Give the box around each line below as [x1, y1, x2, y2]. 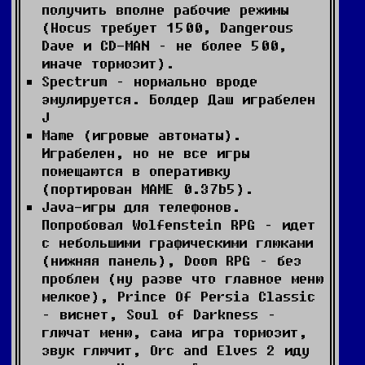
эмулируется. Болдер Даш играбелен [42, 90, 315, 108]
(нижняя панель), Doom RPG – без [42, 252, 301, 269]
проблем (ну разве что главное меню [42, 270, 323, 287]
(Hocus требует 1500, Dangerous [42, 19, 293, 36]
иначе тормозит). [42, 55, 174, 72]
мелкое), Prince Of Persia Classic [42, 288, 315, 305]
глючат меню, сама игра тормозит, [42, 323, 307, 341]
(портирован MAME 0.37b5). [42, 180, 253, 197]
